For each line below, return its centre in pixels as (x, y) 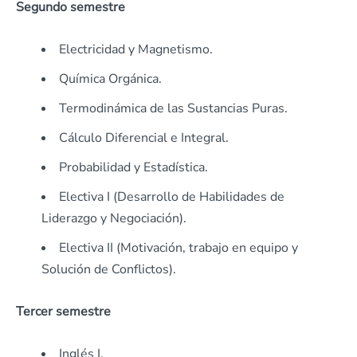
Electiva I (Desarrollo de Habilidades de (172, 197)
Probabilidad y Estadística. (133, 168)
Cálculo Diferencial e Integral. (144, 138)
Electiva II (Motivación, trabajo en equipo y (178, 248)
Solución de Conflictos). (109, 270)
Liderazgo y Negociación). (114, 219)
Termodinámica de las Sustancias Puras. (173, 109)
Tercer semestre (63, 312)
